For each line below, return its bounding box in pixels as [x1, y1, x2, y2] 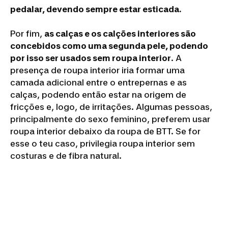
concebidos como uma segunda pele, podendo [10, 41, 208, 51]
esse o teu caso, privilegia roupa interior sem [10, 138, 195, 149]
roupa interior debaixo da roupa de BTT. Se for [10, 126, 201, 137]
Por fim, [10, 28, 44, 39]
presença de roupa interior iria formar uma [10, 65, 185, 76]
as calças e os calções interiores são [44, 28, 196, 39]
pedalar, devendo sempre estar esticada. [10, 4, 181, 15]
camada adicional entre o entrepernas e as [10, 77, 187, 88]
